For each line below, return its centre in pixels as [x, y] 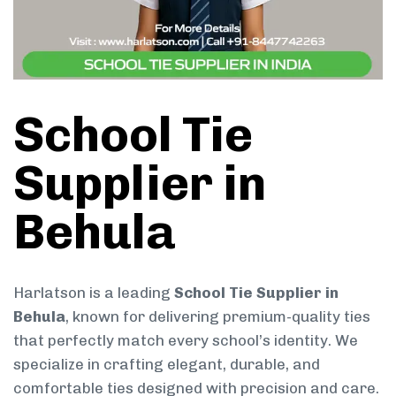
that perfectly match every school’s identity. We [186, 340]
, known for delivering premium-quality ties [218, 316]
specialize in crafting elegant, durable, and [167, 364]
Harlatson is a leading [94, 292]
